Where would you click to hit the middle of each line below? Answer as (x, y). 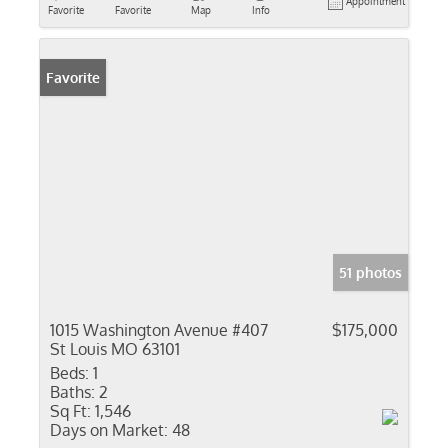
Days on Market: (109, 430)
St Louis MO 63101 (115, 349)
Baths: (72, 392)
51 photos (370, 272)
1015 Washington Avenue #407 (159, 330)
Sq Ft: (70, 411)
